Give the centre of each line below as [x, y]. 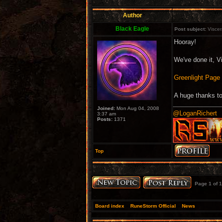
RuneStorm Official [153, 206]
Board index [110, 206]
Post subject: [190, 29]
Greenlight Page [197, 78]
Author [132, 15]
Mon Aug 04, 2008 [137, 108]
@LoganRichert [195, 113]
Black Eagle [132, 29]
